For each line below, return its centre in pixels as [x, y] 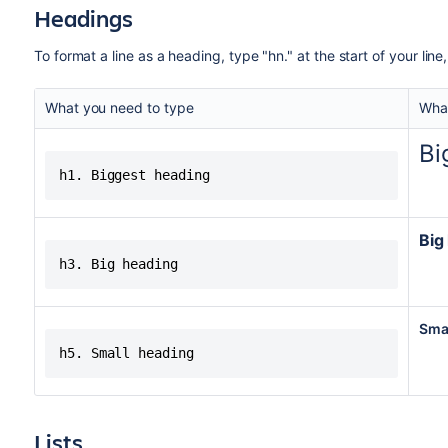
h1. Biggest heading [134, 175]
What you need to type [119, 107]
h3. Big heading [118, 264]
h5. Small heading [126, 353]
